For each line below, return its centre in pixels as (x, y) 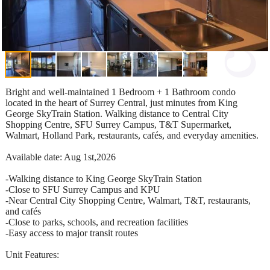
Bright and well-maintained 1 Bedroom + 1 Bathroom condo (121, 92)
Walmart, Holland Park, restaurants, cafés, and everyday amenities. (132, 136)
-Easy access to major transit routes (72, 233)
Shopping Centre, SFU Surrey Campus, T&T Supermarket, (118, 125)
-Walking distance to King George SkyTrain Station (104, 179)
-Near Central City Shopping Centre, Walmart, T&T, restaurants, (128, 201)
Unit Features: (32, 255)
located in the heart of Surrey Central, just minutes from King (121, 103)
